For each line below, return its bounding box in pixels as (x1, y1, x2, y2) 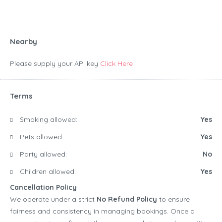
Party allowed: (18, 150, 67, 159)
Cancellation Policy (10, 183, 77, 192)
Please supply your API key (10, 59, 100, 68)
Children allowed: (18, 167, 76, 176)
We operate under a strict (10, 195, 97, 204)
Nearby (10, 37, 37, 47)
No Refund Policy (97, 195, 157, 204)
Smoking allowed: (18, 115, 77, 124)
